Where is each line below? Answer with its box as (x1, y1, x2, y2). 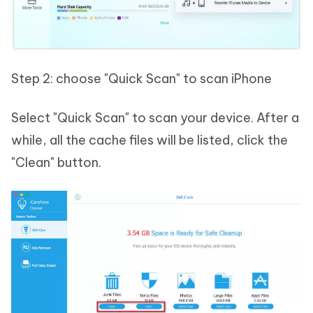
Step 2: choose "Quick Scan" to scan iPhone (11, 70, 272, 87)
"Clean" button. (11, 154, 101, 170)
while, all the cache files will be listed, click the (11, 131, 288, 148)
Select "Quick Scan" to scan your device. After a (11, 109, 299, 126)
